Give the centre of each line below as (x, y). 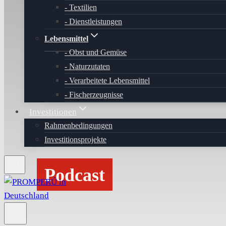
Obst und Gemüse (98, 52)
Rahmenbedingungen (78, 125)
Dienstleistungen (96, 21)
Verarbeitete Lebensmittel (109, 80)
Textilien (83, 7)
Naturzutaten (90, 66)
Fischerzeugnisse (96, 95)
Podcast (74, 175)
